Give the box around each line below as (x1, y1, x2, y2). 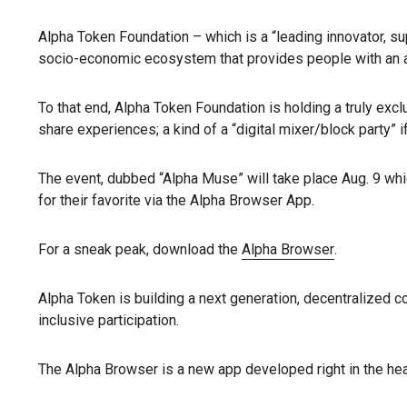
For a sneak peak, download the (38, 241, 242, 258)
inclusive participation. (38, 312, 179, 329)
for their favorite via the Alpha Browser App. (38, 192, 314, 209)
